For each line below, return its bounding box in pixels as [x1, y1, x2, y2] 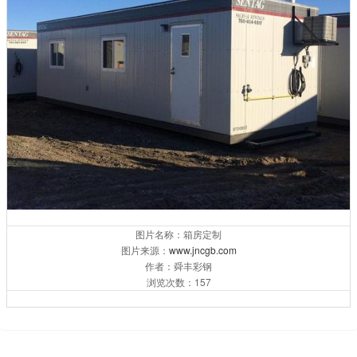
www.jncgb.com [168, 243, 237, 257]
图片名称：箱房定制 [135, 227, 222, 241]
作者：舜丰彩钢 [145, 259, 212, 273]
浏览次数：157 [146, 275, 211, 289]
